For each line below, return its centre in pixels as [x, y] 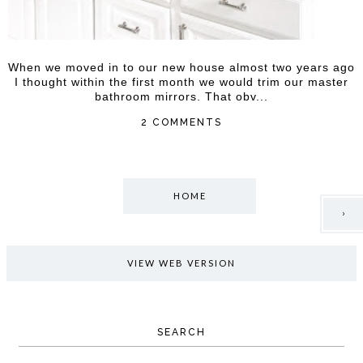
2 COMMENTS [181, 122]
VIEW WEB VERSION [181, 263]
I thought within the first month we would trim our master [181, 81]
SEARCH [181, 332]
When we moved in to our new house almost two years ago [181, 67]
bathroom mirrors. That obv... [181, 96]
